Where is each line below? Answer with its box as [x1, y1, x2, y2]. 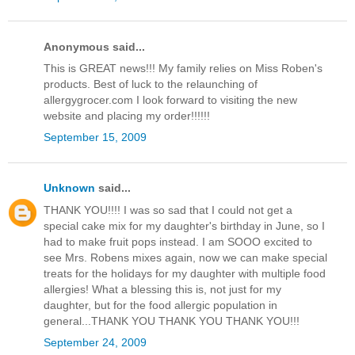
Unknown [44, 181, 95, 195]
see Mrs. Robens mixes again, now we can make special [44, 250, 327, 264]
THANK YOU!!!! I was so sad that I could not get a [44, 203, 292, 216]
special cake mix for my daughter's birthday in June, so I [44, 219, 325, 232]
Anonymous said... [44, 40, 145, 53]
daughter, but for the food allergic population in [44, 298, 277, 311]
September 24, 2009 [44, 335, 147, 349]
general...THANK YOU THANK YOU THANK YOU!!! [44, 314, 300, 327]
